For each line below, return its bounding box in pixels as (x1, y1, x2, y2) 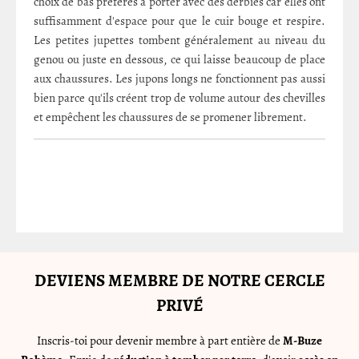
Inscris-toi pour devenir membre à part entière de (37, 332, 283, 349)
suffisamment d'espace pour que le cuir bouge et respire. (34, 12, 325, 29)
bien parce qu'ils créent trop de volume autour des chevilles (34, 89, 325, 106)
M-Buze (283, 332, 322, 349)
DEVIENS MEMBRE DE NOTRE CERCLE (34, 268, 325, 292)
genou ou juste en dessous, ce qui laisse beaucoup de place (34, 50, 325, 67)
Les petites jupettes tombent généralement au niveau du (34, 31, 325, 48)
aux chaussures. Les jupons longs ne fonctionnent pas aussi (34, 70, 325, 87)
